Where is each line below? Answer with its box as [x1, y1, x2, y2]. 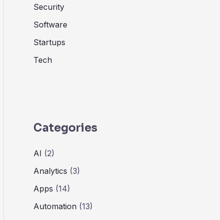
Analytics [33, 165, 67, 176]
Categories [33, 121, 97, 135]
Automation [33, 201, 77, 211]
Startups [33, 37, 65, 48]
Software [33, 20, 67, 30]
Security [33, 2, 64, 12]
